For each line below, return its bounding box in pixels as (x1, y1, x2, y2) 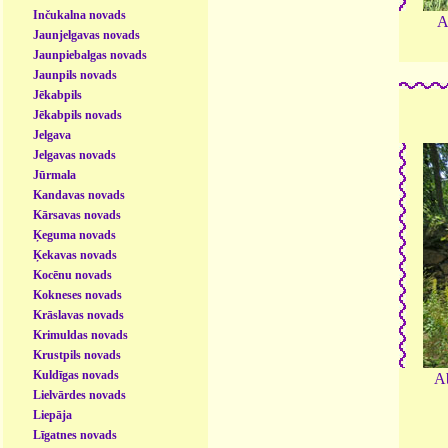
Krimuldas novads (33, 327, 129, 342)
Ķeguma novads (33, 227, 117, 242)
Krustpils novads (33, 347, 122, 362)
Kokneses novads (33, 287, 123, 302)
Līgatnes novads (33, 427, 118, 442)
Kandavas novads (33, 187, 126, 202)
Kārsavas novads (33, 207, 122, 222)
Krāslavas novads (33, 307, 125, 322)
